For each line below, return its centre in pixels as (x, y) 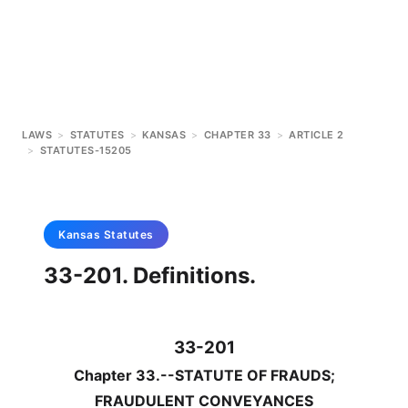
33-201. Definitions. (150, 275)
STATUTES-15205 (86, 150)
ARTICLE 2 (316, 135)
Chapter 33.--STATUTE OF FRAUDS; (204, 375)
